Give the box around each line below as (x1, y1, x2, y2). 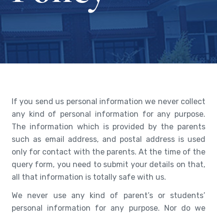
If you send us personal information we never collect (12, 97, 205, 106)
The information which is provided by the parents (12, 122, 205, 131)
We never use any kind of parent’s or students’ (12, 191, 205, 200)
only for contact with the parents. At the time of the (12, 147, 205, 156)
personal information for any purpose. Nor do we (12, 203, 205, 213)
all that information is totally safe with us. (12, 172, 166, 182)
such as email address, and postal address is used (12, 135, 205, 144)
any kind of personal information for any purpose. (12, 109, 205, 119)
